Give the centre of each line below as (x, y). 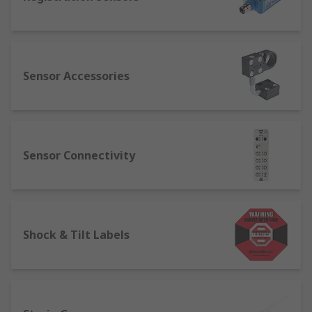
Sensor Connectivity (79, 155)
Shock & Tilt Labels (76, 235)
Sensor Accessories (76, 76)
